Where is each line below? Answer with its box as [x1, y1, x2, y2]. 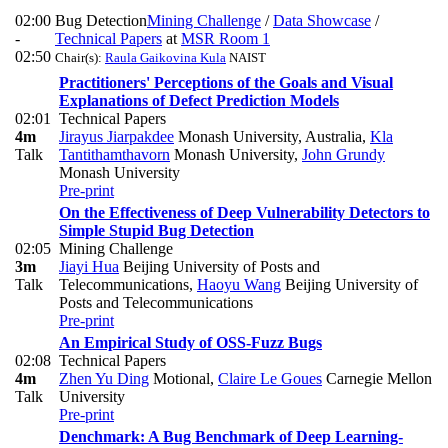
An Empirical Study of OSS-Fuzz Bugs [59, 334, 322, 352]
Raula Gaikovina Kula [105, 50, 226, 66]
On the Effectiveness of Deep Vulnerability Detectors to [59, 204, 430, 222]
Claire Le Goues [218, 370, 322, 388]
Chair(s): [55, 50, 105, 66]
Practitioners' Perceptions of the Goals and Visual [59, 74, 393, 92]
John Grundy [302, 146, 385, 164]
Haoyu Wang [197, 276, 281, 294]
